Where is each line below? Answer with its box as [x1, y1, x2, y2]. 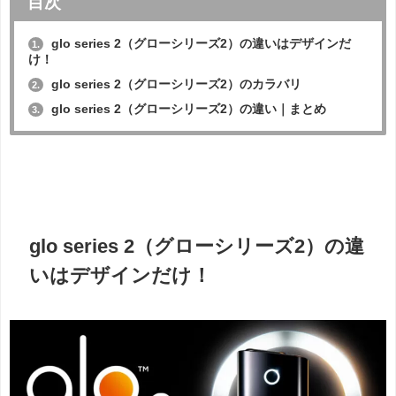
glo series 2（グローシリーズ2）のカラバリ [47, 77, 301, 92]
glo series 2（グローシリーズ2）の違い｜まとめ [47, 102, 326, 117]
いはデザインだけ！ [29, 264, 212, 287]
